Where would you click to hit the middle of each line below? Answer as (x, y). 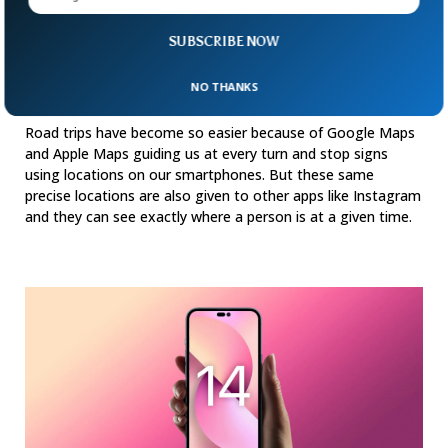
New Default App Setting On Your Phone (196, 86)
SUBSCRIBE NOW (224, 41)
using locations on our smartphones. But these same (199, 174)
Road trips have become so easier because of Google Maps (220, 132)
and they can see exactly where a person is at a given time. (218, 216)
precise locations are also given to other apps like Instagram (223, 195)
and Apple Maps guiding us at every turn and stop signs (206, 153)
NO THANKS (224, 86)
